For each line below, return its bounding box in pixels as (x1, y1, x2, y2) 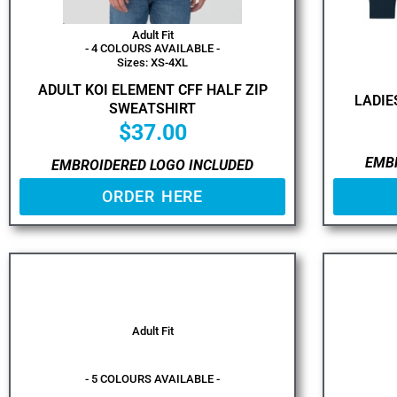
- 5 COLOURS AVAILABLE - (85, 372, 220, 386)
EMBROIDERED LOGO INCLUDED (51, 157, 253, 175)
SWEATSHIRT (109, 99, 196, 117)
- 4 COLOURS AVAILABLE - (85, 41, 220, 55)
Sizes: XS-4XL (117, 55, 188, 69)
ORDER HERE (102, 187, 203, 206)
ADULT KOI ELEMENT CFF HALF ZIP (37, 81, 268, 98)
